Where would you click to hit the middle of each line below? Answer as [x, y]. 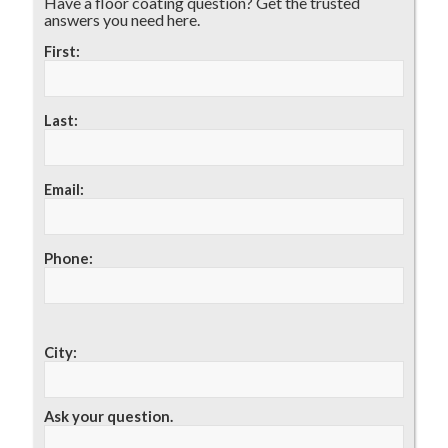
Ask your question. [108, 415]
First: [61, 51]
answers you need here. [121, 20]
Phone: [68, 258]
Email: [63, 189]
